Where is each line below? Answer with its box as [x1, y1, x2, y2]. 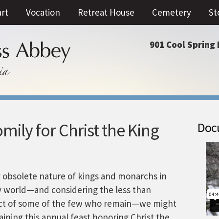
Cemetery [152, 6, 191, 18]
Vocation [26, 6, 60, 18]
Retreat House [78, 6, 134, 18]
